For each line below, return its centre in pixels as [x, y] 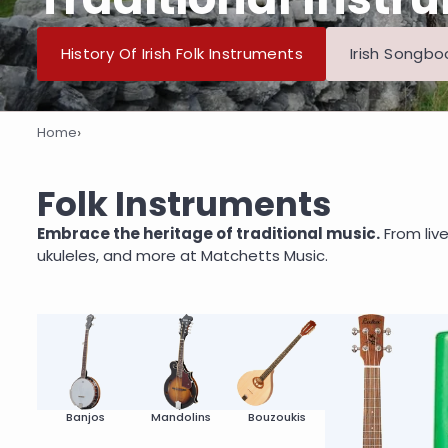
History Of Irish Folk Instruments [181, 54]
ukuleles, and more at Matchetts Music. [182, 256]
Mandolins [181, 417]
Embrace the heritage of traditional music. [208, 234]
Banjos [85, 417]
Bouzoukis [277, 417]
